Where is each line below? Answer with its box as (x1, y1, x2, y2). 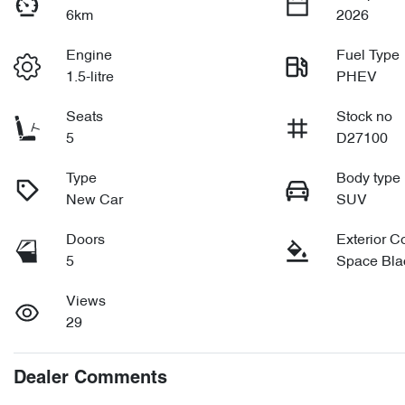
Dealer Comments (14, 371, 167, 387)
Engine (66, 49, 113, 63)
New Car (66, 193, 124, 208)
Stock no (336, 110, 393, 125)
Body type (336, 172, 401, 186)
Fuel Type (336, 49, 400, 63)
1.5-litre (66, 71, 115, 85)
